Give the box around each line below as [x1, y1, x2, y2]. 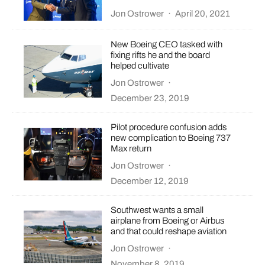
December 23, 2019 [111, 93, 190, 104]
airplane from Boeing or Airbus [111, 216, 225, 226]
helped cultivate [111, 61, 170, 71]
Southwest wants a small [111, 205, 204, 215]
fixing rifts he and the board [111, 50, 211, 60]
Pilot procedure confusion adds [111, 122, 227, 132]
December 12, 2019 [111, 176, 189, 186]
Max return [111, 144, 152, 154]
